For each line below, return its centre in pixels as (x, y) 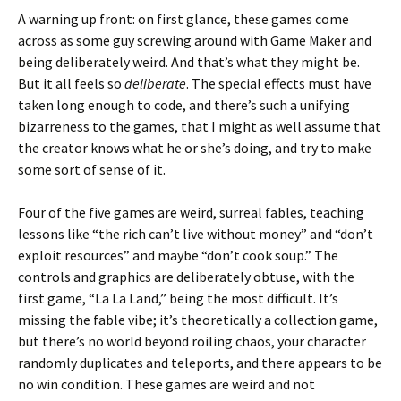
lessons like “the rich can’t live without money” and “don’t (196, 234)
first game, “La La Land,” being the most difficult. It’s (178, 298)
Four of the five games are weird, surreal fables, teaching (191, 212)
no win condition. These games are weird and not (166, 384)
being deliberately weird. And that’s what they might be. (189, 62)
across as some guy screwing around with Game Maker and (195, 40)
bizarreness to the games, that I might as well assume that (200, 126)
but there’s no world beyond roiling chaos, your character (192, 341)
